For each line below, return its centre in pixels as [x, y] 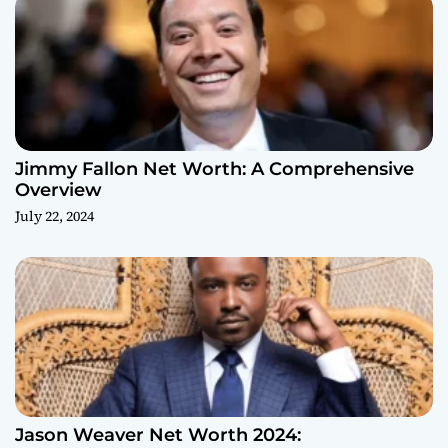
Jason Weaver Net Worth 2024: [158, 434]
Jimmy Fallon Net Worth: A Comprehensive [214, 168]
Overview [58, 189]
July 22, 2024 [54, 215]
